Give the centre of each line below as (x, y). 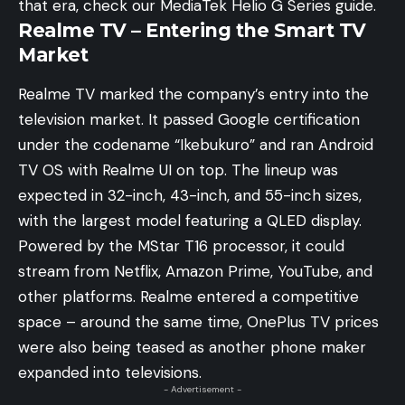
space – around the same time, (132, 321)
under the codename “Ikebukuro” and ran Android (196, 144)
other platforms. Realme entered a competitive (188, 296)
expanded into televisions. (110, 372)
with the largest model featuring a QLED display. (190, 220)
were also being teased (101, 347)
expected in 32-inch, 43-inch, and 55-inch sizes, (190, 195)
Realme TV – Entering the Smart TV (192, 31)
